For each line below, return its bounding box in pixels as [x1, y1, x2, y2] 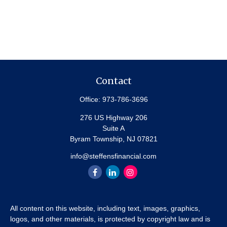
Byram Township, [69, 135, 125, 143]
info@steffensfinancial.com [70, 152, 157, 160]
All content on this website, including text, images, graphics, [10, 204, 200, 212]
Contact [95, 75, 132, 87]
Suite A [102, 124, 125, 132]
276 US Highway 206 [80, 113, 147, 122]
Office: [79, 95, 102, 103]
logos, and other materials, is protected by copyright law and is [10, 215, 210, 223]
